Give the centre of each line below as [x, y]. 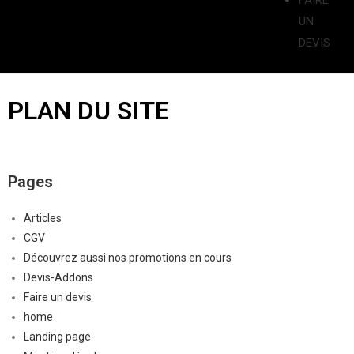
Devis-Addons [58, 277]
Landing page [57, 337]
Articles [43, 218]
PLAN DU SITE [88, 111]
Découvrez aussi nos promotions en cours [128, 258]
